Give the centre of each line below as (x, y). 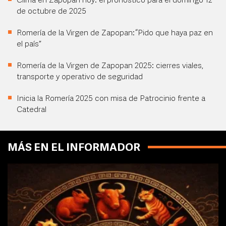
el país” (29, 44)
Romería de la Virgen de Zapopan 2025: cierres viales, (110, 66)
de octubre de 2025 (51, 12)
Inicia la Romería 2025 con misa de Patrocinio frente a (111, 99)
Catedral (32, 110)
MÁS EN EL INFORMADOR (74, 148)
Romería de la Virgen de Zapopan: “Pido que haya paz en (115, 33)
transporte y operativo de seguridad (80, 77)
